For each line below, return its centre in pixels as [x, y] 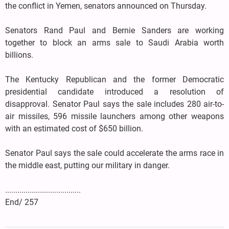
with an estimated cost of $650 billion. [74, 128]
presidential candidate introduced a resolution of [114, 91]
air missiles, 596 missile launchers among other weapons [114, 116]
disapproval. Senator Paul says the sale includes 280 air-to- [114, 104]
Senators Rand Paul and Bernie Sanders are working [114, 30]
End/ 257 [22, 202]
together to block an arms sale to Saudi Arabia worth [114, 42]
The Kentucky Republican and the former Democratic [114, 79]
